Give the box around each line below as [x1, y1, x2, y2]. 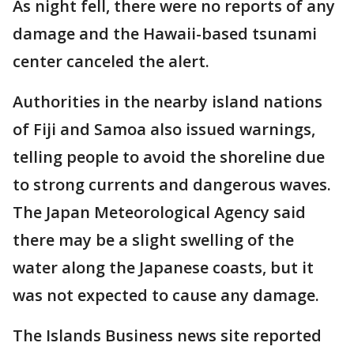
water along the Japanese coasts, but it [13, 256, 314, 278]
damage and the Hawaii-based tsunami [13, 22, 317, 44]
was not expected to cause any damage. [13, 284, 319, 306]
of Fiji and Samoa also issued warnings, [13, 118, 315, 140]
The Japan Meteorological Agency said [13, 201, 306, 223]
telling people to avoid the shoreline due [13, 145, 325, 168]
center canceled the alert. [13, 50, 209, 72]
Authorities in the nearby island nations [13, 90, 322, 112]
